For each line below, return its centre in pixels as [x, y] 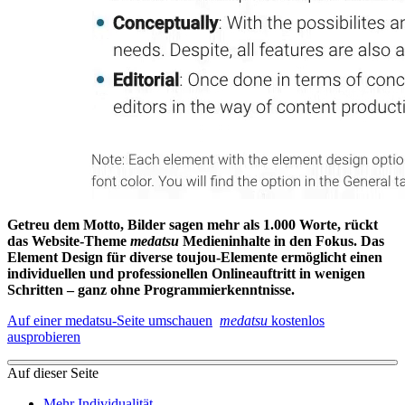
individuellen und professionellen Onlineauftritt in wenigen [186, 274]
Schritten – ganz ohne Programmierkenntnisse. [151, 290]
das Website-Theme [69, 241]
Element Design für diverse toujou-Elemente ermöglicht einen [195, 258]
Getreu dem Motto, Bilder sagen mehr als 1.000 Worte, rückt [193, 225]
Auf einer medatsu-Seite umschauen [110, 321]
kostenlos [296, 321]
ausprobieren [44, 337]
